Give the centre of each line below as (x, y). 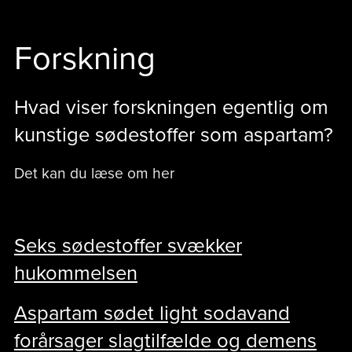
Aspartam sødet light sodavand (152, 313)
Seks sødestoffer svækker (128, 246)
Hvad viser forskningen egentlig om (171, 107)
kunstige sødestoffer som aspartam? (173, 135)
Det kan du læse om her (94, 173)
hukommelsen (75, 273)
